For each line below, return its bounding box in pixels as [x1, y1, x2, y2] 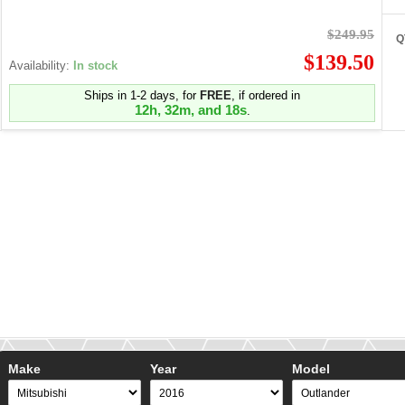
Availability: [9, 59, 73, 73]
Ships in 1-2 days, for [84, 89, 200, 103]
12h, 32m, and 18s [134, 102, 247, 118]
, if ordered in [231, 89, 300, 103]
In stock [73, 59, 118, 73]
